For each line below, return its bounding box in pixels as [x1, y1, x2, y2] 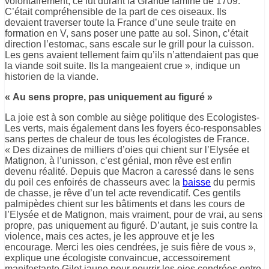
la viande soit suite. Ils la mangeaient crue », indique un [5, 60, 240, 71]
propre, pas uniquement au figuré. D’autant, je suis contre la [5, 220, 258, 231]
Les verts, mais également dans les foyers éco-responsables [5, 122, 261, 133]
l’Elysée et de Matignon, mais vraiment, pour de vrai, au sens [5, 209, 262, 220]
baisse [183, 177, 211, 187]
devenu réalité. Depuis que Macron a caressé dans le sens [5, 166, 254, 177]
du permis [211, 177, 255, 187]
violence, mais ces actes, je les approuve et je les [5, 231, 214, 241]
